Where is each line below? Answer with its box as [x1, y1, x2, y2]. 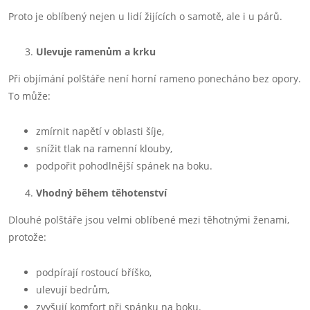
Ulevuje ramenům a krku [36, 45, 156, 58]
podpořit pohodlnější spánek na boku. [36, 159, 212, 172]
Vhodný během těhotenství [36, 186, 167, 199]
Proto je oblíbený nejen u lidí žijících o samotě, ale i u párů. [8, 10, 282, 23]
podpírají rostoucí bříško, [36, 266, 152, 279]
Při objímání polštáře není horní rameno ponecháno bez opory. [8, 72, 301, 85]
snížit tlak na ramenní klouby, [36, 142, 172, 155]
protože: [8, 230, 46, 244]
